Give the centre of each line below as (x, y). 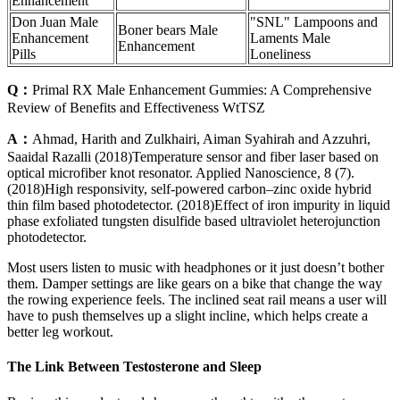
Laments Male (290, 38)
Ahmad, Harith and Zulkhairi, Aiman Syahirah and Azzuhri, (201, 139)
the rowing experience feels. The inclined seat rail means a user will (197, 300)
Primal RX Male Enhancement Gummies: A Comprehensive (202, 90)
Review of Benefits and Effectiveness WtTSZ (136, 108)
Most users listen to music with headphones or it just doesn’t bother (196, 268)
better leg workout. (60, 332)
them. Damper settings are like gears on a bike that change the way (195, 284)
